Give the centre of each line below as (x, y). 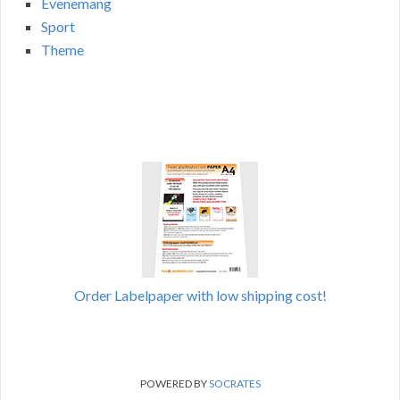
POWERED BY (174, 384)
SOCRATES (234, 384)
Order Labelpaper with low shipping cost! (200, 296)
